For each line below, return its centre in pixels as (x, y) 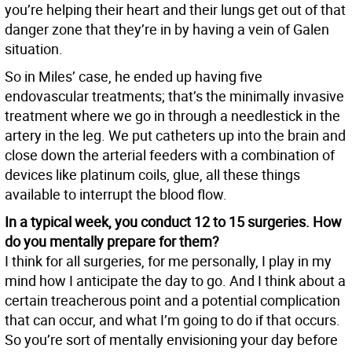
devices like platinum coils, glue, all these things (152, 175)
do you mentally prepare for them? (112, 242)
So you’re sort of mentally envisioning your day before (171, 340)
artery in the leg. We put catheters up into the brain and (175, 136)
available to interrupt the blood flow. (116, 194)
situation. (34, 49)
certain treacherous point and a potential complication (172, 301)
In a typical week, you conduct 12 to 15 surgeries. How (173, 222)
